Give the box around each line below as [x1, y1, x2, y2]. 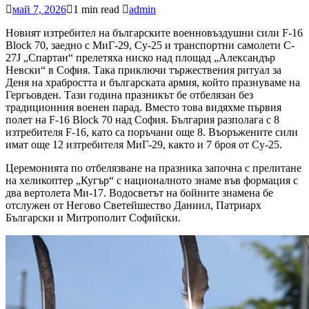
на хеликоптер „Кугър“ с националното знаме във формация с [6, 174, 298, 186]
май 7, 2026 [12, 3, 66, 15]
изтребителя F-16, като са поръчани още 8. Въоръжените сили [6, 126, 298, 138]
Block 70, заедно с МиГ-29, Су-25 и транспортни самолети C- [6, 39, 295, 51]
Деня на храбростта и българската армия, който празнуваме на [6, 76, 300, 88]
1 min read [73, 3, 119, 15]
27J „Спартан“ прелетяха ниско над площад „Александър [6, 51, 275, 63]
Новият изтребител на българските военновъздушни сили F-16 [6, 26, 303, 39]
